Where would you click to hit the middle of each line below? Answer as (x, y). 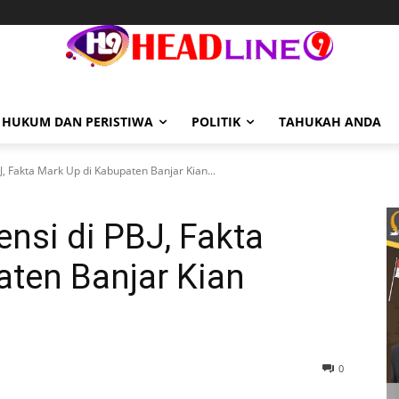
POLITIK (216, 122)
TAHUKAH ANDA (330, 122)
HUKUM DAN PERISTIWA (77, 122)
